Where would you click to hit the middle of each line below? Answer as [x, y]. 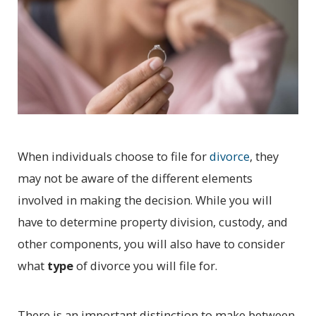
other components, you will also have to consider [152, 243]
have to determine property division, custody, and [153, 221]
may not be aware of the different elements [135, 178]
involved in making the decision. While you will [145, 200]
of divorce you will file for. [146, 265]
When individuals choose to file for [114, 156]
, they [265, 156]
